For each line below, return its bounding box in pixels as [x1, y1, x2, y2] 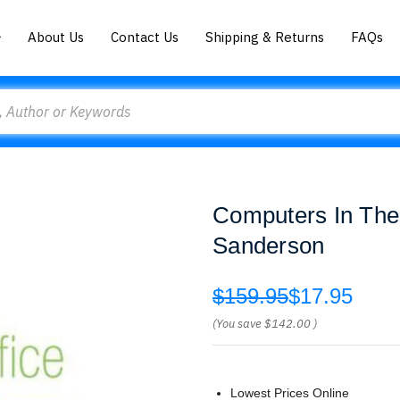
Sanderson [212, 232, 325, 259]
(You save [212, 316, 262, 331]
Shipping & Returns [205, 28, 325, 46]
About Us [28, 28, 85, 46]
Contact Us [111, 28, 179, 46]
